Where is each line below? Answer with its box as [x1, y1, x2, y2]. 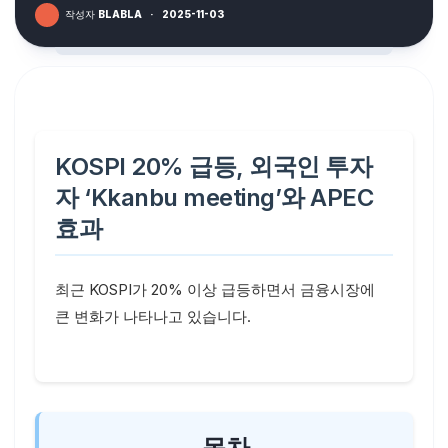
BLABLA [98, 8, 142, 20]
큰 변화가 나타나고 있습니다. [55, 307, 251, 326]
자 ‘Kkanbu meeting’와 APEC [55, 183, 373, 212]
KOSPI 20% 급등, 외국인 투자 [55, 152, 372, 181]
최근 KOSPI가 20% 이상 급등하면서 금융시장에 [55, 280, 375, 299]
